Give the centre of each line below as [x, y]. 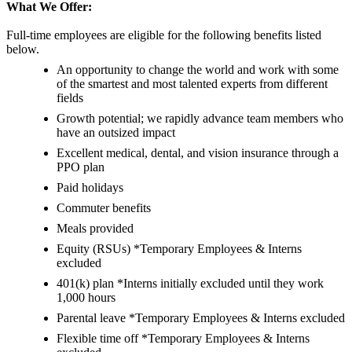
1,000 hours [86, 298]
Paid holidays [90, 188]
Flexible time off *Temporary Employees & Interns [183, 339]
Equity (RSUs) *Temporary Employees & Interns [179, 249]
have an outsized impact [116, 133]
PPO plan [81, 167]
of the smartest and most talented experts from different [192, 84]
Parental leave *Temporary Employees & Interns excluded [201, 318]
